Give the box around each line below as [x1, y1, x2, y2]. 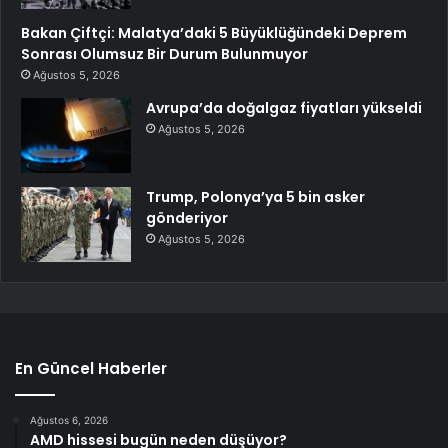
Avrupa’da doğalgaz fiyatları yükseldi [146, 97, 422, 118]
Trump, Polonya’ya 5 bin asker [146, 186, 365, 207]
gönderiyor [146, 207, 228, 228]
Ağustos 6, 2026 [30, 413, 108, 426]
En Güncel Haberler [15, 357, 167, 379]
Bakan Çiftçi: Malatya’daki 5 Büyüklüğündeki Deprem [21, 22, 407, 43]
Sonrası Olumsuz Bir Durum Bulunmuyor [21, 43, 308, 64]
